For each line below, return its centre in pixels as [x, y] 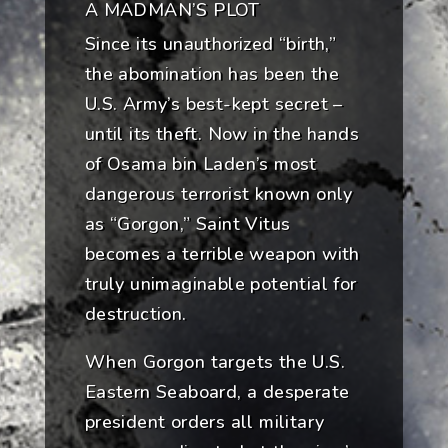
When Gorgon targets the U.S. [214, 362]
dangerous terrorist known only [218, 194]
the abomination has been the [211, 74]
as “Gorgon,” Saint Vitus [187, 224]
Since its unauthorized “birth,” [210, 44]
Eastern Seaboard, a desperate [217, 392]
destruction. [135, 314]
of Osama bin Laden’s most [200, 164]
